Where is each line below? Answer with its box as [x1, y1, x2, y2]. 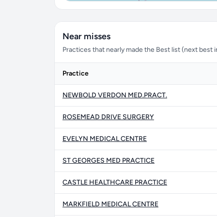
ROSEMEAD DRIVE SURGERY [62, 113, 154, 121]
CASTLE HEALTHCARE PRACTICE [62, 178, 167, 186]
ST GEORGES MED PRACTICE [62, 156, 155, 165]
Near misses [62, 31, 110, 42]
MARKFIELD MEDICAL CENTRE [62, 200, 158, 208]
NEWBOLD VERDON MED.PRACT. [62, 91, 167, 99]
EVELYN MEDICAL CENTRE [62, 135, 147, 143]
